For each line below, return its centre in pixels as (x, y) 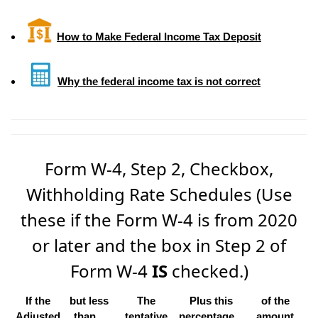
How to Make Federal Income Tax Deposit (159, 36)
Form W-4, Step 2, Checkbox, (159, 168)
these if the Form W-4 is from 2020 (159, 219)
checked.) (208, 270)
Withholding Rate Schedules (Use (159, 194)
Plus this (211, 300)
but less (89, 300)
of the (275, 300)
